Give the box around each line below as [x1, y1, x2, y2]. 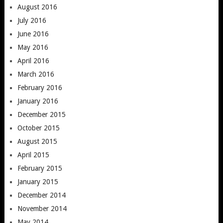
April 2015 [17, 150, 49, 159]
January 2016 [17, 97, 58, 105]
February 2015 [17, 164, 62, 172]
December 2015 [17, 110, 66, 118]
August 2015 [17, 137, 57, 145]
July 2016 [17, 16, 46, 24]
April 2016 [17, 56, 49, 65]
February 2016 [17, 83, 62, 92]
